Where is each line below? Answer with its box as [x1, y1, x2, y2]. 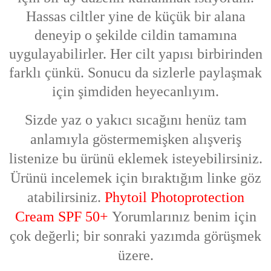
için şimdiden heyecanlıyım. [52, 83, 219, 99]
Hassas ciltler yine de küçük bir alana [25, 8, 246, 24]
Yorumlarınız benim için [111, 209, 256, 225]
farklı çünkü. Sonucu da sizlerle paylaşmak [9, 64, 262, 80]
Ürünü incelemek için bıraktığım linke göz [10, 170, 261, 186]
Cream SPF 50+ [15, 209, 108, 225]
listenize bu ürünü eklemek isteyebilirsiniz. [8, 151, 263, 167]
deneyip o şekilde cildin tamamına [34, 27, 237, 43]
